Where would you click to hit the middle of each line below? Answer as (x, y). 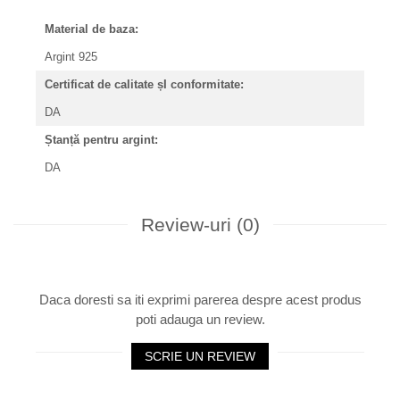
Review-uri (188, 225)
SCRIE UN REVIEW (200, 357)
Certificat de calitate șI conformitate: (144, 85)
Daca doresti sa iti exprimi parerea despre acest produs (200, 300)
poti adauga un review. (200, 320)
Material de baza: (92, 29)
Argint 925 (73, 57)
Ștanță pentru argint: (101, 140)
